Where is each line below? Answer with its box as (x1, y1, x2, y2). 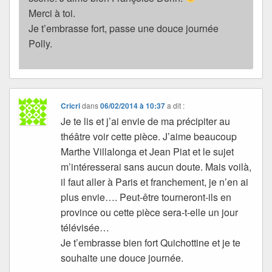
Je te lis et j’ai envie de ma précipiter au (61, 114, 231, 128)
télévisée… (61, 220, 110, 234)
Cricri (61, 100, 81, 111)
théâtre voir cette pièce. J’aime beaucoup (61, 129, 237, 143)
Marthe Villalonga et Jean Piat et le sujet (61, 144, 234, 158)
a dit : (167, 100, 185, 110)
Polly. (29, 36, 52, 50)
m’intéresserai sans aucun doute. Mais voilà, (61, 159, 252, 174)
